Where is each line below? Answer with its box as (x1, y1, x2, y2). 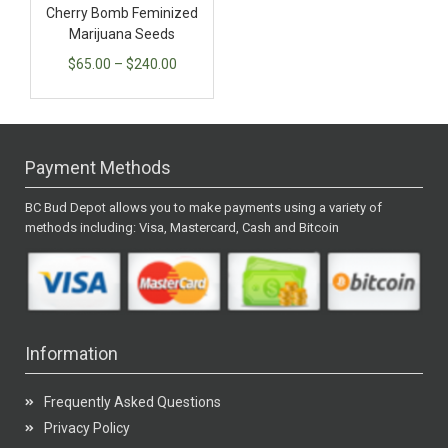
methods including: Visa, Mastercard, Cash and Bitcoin (25, 220, 339, 236)
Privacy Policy (43, 419, 130, 436)
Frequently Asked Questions (43, 393, 221, 410)
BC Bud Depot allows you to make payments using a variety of (25, 200, 382, 216)
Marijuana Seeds (69, 26, 175, 43)
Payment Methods (25, 157, 171, 179)
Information (25, 342, 118, 364)
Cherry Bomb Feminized (46, 5, 198, 22)
